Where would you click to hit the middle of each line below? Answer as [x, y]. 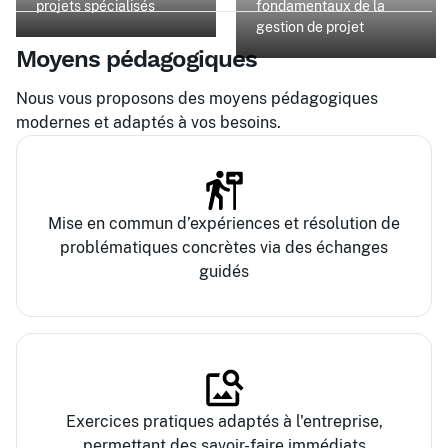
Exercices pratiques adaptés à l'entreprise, [224, 421]
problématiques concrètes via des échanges [224, 247]
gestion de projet [310, 27]
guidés [224, 271]
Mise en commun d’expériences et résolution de [224, 223]
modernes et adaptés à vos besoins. [148, 122]
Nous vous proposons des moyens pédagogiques [197, 98]
